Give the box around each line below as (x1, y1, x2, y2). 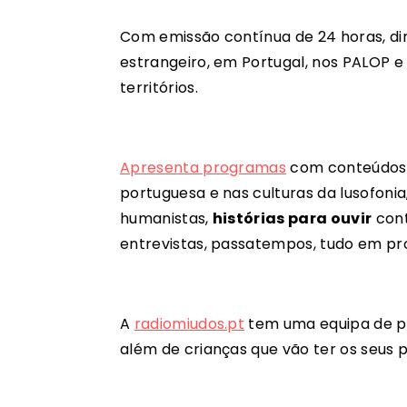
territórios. (120, 77, 198, 99)
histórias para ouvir (212, 208, 372, 230)
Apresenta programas (120, 157, 287, 179)
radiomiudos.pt (134, 313, 245, 335)
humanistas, (120, 208, 213, 230)
